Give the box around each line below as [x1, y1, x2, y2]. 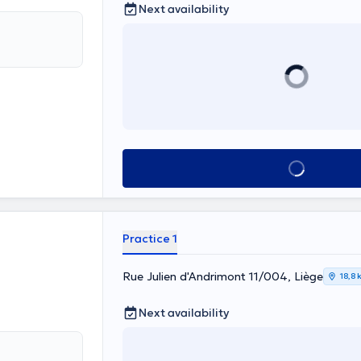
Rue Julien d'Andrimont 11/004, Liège [122, 269, 323, 284]
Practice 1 [122, 231, 177, 246]
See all [275, 160, 317, 176]
